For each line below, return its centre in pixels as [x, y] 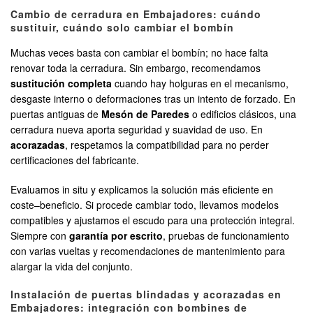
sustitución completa [61, 83]
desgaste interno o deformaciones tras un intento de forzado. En [153, 99]
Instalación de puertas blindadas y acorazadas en [146, 294]
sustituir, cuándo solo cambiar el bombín [122, 28]
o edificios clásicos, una [243, 114]
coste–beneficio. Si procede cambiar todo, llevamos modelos [145, 205]
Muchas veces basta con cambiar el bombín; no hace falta [139, 53]
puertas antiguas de [56, 114]
